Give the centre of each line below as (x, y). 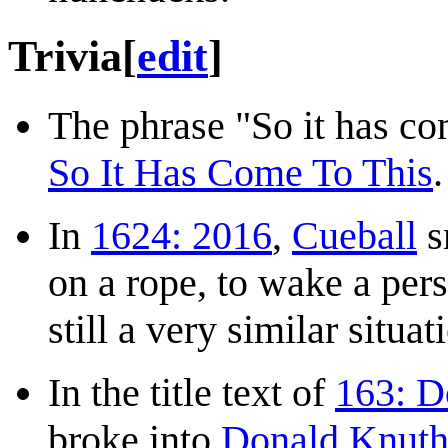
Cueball (354, 236)
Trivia (65, 57)
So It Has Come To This (240, 173)
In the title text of (191, 393)
